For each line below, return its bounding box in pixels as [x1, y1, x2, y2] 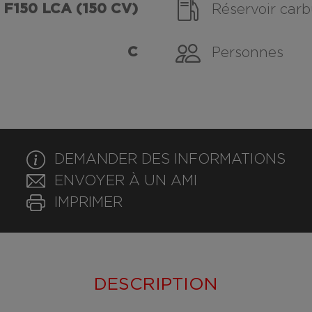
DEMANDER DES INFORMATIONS [54, 153, 286, 167]
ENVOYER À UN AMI [54, 174, 198, 189]
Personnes [211, 46, 283, 61]
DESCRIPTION [94, 275, 218, 293]
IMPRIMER [54, 195, 123, 210]
